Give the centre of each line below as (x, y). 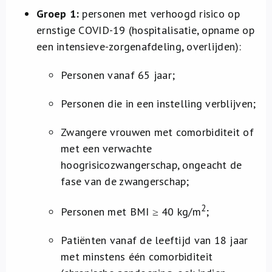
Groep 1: (58, 14)
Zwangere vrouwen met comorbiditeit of (157, 132)
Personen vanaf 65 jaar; (118, 75)
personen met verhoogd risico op (159, 14)
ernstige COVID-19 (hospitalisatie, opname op (145, 30)
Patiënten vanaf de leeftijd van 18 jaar (155, 240)
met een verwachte (107, 148)
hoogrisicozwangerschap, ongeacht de (151, 165)
